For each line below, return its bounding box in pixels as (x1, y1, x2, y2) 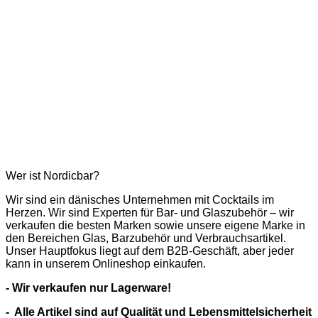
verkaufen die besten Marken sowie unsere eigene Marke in (6, 219, 305, 231)
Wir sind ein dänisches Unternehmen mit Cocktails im (6, 193, 274, 206)
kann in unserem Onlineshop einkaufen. (6, 257, 206, 270)
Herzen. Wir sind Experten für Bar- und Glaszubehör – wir (6, 206, 294, 219)
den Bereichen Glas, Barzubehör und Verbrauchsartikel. (6, 231, 286, 244)
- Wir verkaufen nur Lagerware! (6, 281, 171, 294)
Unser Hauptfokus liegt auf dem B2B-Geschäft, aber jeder (6, 244, 294, 257)
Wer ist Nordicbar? (6, 169, 99, 182)
